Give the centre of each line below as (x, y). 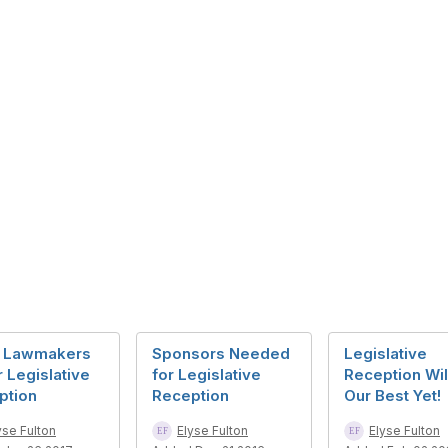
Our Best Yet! (392, 396)
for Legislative (206, 375)
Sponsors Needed (221, 354)
